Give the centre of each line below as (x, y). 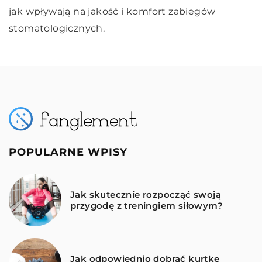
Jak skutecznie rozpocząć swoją (146, 195)
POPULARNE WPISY (68, 152)
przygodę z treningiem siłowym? (146, 206)
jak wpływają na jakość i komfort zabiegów (112, 11)
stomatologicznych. (57, 28)
